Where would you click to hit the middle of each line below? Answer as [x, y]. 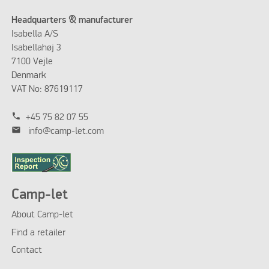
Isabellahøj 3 [36, 48]
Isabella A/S [35, 35]
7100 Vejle [32, 62]
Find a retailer [38, 233]
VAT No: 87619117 [47, 90]
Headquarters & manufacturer [73, 21]
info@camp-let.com [66, 131]
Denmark [28, 76]
